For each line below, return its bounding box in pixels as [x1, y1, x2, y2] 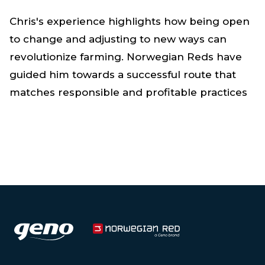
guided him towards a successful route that [9, 69, 236, 81]
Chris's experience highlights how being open [9, 15, 250, 28]
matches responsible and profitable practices [9, 86, 247, 99]
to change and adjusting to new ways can [9, 33, 227, 46]
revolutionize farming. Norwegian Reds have [9, 51, 242, 63]
